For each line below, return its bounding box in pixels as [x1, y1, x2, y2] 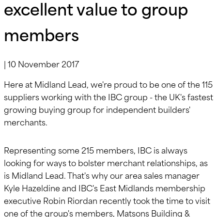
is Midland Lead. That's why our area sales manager [4, 168, 200, 181]
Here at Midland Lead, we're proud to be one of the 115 [4, 77, 213, 90]
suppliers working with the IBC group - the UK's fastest [4, 90, 213, 103]
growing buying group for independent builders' [4, 102, 190, 115]
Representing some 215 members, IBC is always [4, 143, 187, 156]
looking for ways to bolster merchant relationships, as [4, 155, 208, 169]
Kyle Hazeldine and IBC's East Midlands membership [4, 181, 205, 194]
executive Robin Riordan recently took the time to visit [4, 193, 210, 206]
